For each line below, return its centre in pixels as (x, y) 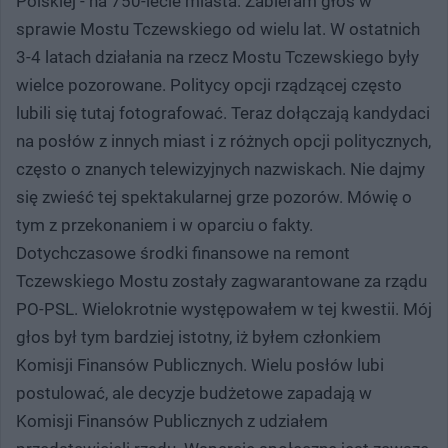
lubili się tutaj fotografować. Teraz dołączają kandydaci (223, 112)
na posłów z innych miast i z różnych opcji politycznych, (223, 140)
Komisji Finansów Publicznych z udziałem (172, 420)
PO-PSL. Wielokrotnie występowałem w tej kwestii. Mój (224, 308)
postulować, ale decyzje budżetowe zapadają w (194, 392)
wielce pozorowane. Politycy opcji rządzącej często (209, 84)
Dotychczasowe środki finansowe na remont (183, 252)
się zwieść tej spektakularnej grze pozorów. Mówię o (214, 196)
